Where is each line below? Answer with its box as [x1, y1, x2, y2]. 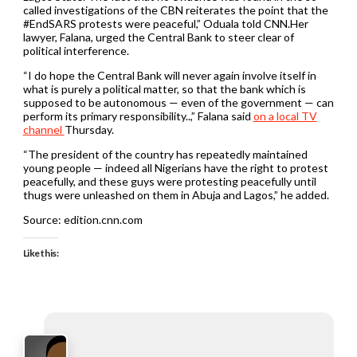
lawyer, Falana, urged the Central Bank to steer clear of [22, 29, 294, 44]
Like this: [22, 246, 59, 259]
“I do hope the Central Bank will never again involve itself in [22, 68, 316, 82]
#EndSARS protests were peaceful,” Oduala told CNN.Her [22, 16, 308, 30]
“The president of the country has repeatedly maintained [22, 147, 308, 161]
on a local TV [253, 108, 317, 123]
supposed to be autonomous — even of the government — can [22, 95, 334, 109]
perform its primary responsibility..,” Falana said [22, 108, 253, 123]
